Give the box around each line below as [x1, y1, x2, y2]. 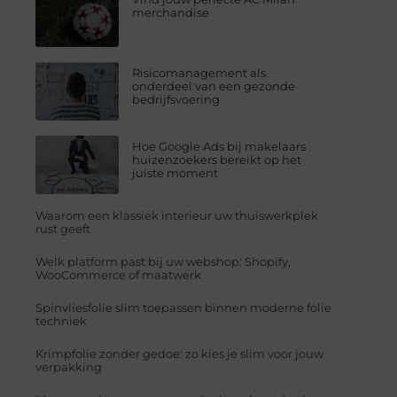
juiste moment [132, 165, 219, 180]
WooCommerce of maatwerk [35, 267, 201, 282]
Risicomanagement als [132, 65, 267, 80]
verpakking [35, 359, 102, 374]
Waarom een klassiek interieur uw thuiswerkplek [35, 207, 318, 222]
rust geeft [35, 221, 90, 236]
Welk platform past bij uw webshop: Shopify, [35, 253, 291, 269]
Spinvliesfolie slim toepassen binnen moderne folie [35, 300, 331, 315]
